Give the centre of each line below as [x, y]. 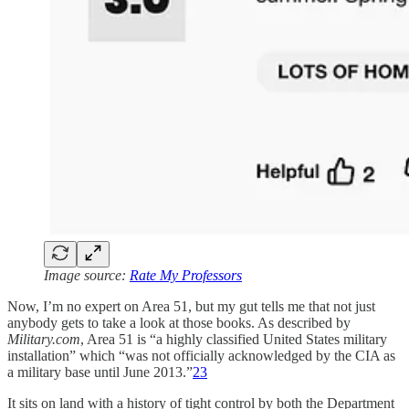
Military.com [44, 340]
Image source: [87, 276]
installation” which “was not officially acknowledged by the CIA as [201, 356]
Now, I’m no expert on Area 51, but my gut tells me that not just [191, 307]
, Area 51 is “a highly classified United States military [234, 340]
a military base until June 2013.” [100, 372]
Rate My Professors [186, 276]
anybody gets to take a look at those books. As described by [179, 323]
